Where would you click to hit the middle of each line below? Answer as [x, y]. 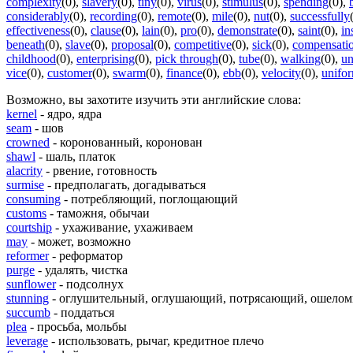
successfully [320, 16]
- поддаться [82, 312]
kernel [22, 113]
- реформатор [86, 255]
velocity [281, 72]
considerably [38, 16]
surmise [25, 184]
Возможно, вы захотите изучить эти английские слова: [154, 99]
